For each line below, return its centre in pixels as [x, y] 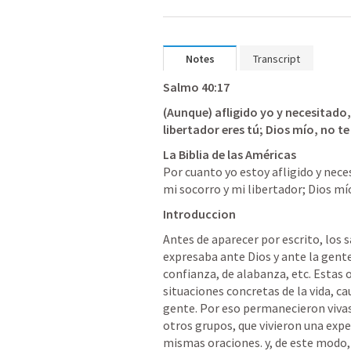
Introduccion [199, 214]
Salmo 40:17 [196, 87]
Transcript [277, 59]
